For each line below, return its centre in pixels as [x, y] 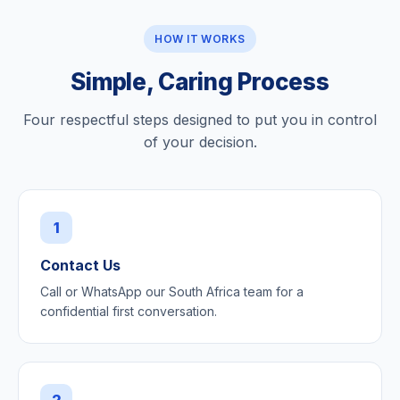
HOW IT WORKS [200, 39]
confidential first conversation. [129, 312]
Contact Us [80, 266]
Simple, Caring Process [200, 82]
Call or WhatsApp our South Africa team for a [172, 292]
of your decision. [200, 142]
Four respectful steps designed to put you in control [200, 120]
